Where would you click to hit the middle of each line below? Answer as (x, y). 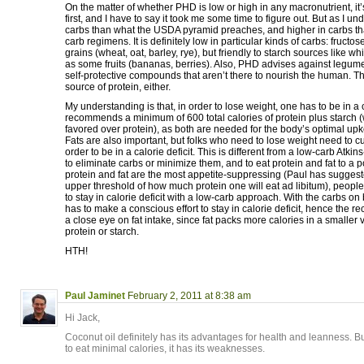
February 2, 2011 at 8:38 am (189, 296)
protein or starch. (102, 232)
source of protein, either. (118, 87)
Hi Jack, (82, 318)
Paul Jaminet (95, 296)
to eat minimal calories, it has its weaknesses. (165, 349)
